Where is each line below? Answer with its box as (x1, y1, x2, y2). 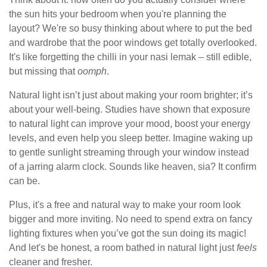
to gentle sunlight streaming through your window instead (9, 147, 249, 158)
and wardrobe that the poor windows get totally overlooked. (9, 38, 257, 48)
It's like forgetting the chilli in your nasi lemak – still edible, (9, 52, 252, 63)
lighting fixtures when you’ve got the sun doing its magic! (9, 228, 246, 239)
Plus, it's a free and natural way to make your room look (9, 200, 241, 210)
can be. (9, 176, 40, 187)
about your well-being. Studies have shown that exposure (9, 104, 250, 115)
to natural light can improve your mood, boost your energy (9, 119, 250, 129)
